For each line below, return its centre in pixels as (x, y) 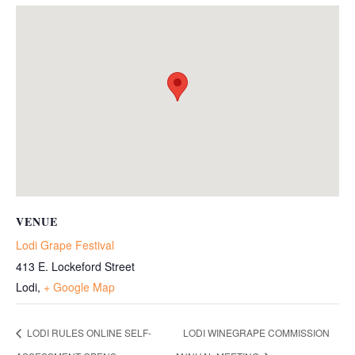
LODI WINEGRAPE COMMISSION (257, 333)
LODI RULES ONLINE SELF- (88, 333)
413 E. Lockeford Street (75, 266)
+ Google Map (79, 287)
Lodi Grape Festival (65, 245)
